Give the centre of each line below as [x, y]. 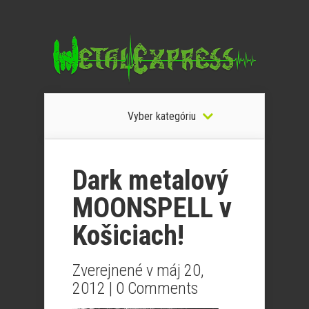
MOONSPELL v [152, 208]
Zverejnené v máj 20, [138, 270]
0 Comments [157, 288]
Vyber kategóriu [161, 116]
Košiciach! [128, 236]
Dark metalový [151, 180]
